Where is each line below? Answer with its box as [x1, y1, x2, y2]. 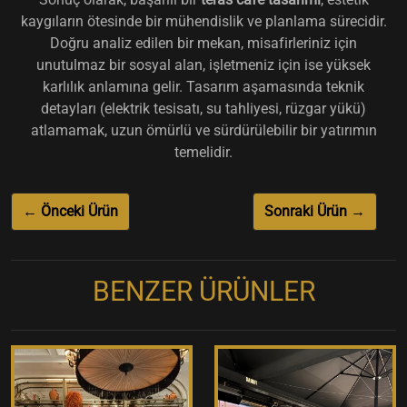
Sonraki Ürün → [263, 202, 365, 220]
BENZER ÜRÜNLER [92, 274, 315, 307]
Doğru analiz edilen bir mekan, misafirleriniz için [50, 34, 357, 52]
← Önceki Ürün [23, 202, 118, 220]
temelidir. [174, 143, 233, 161]
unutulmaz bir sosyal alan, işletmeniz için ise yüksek [36, 55, 371, 74]
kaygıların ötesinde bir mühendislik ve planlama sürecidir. [20, 12, 387, 30]
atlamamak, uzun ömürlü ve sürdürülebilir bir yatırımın [30, 121, 377, 139]
